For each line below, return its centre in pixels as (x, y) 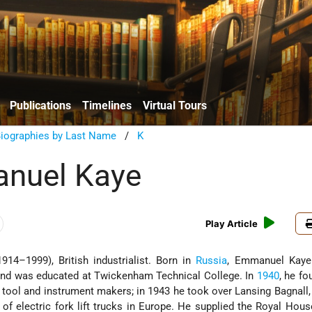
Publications (40, 105)
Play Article (232, 224)
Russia (212, 261)
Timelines (107, 105)
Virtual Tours (175, 105)
